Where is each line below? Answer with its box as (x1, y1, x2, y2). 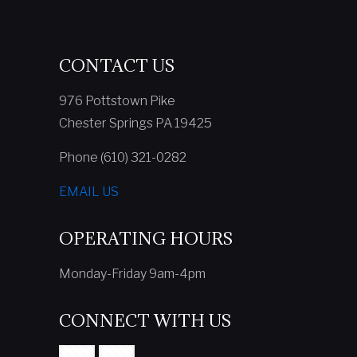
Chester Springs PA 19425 (59, 115, 212, 131)
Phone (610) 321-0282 (59, 149, 186, 165)
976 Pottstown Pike (59, 92, 175, 108)
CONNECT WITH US (59, 309, 231, 331)
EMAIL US (59, 183, 119, 199)
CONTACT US (59, 54, 175, 76)
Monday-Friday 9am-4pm (59, 265, 206, 281)
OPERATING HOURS (59, 227, 233, 249)
